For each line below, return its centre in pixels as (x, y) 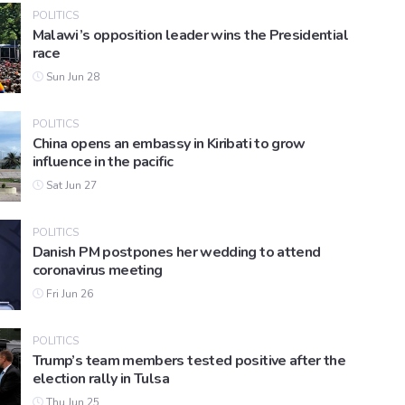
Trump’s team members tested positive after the (189, 361)
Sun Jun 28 (71, 77)
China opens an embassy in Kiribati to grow (169, 144)
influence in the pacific (103, 162)
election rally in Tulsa (100, 379)
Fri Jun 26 (68, 294)
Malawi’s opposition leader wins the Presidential (190, 36)
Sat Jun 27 (70, 186)
